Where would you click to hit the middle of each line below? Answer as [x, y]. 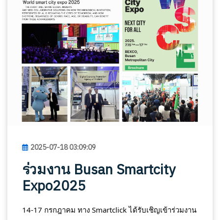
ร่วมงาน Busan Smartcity [99, 171]
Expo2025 [54, 187]
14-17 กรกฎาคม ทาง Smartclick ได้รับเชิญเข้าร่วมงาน [109, 210]
